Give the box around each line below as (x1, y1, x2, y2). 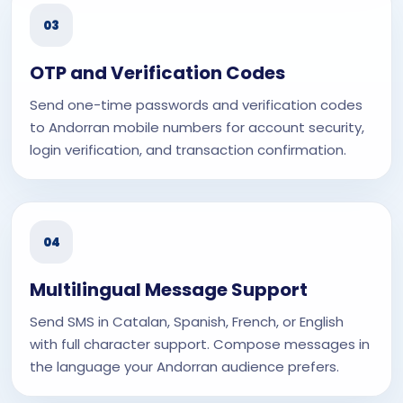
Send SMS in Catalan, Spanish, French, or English (30, 312, 344, 331)
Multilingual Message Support (30, 277, 308, 302)
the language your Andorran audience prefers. (30, 357, 339, 376)
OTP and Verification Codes (30, 60, 285, 85)
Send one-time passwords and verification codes (30, 95, 363, 114)
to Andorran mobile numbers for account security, (30, 118, 364, 137)
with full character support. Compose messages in (30, 335, 370, 354)
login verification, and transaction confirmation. (30, 140, 346, 159)
